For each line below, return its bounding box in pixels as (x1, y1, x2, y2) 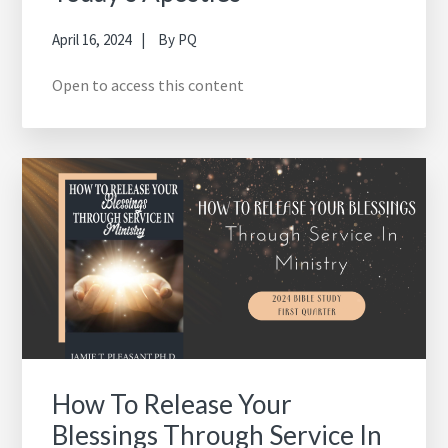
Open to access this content (52, 74, 245, 95)
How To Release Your (52, 388, 293, 421)
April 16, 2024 (52, 29, 132, 49)
